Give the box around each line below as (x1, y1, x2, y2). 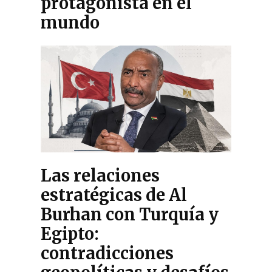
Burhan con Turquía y (41, 204, 219, 225)
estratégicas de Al (41, 185, 188, 206)
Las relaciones (41, 165, 160, 186)
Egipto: (41, 223, 100, 245)
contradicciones (41, 243, 174, 264)
